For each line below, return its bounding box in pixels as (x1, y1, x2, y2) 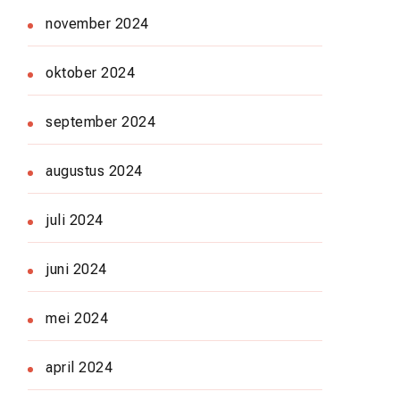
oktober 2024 (46, 63, 135, 81)
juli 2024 (46, 211, 104, 229)
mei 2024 (46, 309, 108, 327)
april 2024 (46, 358, 112, 376)
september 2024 (46, 112, 155, 130)
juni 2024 (46, 260, 107, 278)
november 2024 (46, 14, 149, 32)
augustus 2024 (46, 162, 143, 179)
